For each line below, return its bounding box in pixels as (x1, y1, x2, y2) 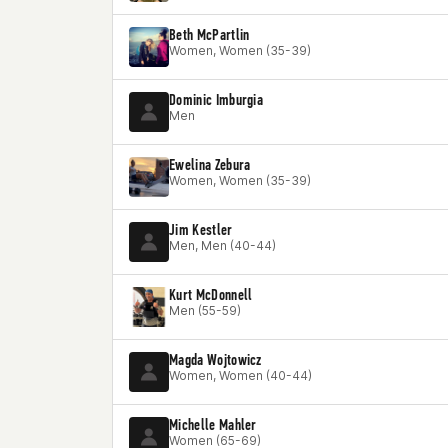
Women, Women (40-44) (169, 368, 312, 383)
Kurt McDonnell (169, 285, 253, 304)
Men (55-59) (169, 303, 241, 318)
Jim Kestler (169, 220, 233, 239)
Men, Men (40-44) (169, 238, 276, 253)
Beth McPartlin (169, 25, 250, 44)
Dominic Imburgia (169, 90, 264, 109)
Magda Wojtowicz (169, 350, 262, 369)
